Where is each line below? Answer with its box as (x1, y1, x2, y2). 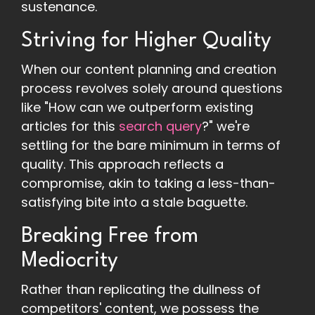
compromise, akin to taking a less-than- (21, 174, 276, 193)
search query (119, 117, 202, 136)
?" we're (202, 117, 250, 136)
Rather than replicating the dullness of (21, 281, 261, 299)
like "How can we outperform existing (21, 98, 253, 117)
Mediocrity (21, 251, 118, 272)
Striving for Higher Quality (21, 31, 271, 52)
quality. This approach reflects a (21, 155, 224, 174)
